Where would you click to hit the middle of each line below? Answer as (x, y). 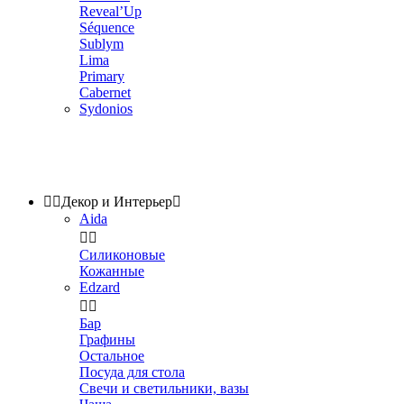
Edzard (100, 287)
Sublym (101, 44)
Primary (102, 76)
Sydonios (106, 109)
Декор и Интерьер (117, 202)
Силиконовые (122, 255)
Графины (107, 340)
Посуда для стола (132, 372)
